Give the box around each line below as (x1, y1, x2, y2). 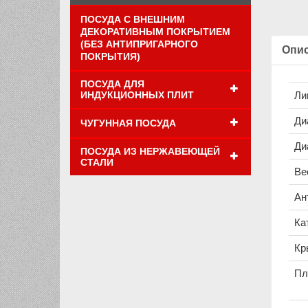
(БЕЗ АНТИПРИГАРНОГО (80, 38, 198, 49)
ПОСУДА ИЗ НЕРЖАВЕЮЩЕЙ (80, 145, 220, 157)
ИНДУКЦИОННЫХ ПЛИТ (80, 89, 194, 100)
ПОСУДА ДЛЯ (80, 78, 144, 89)
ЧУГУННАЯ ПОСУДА (80, 117, 176, 129)
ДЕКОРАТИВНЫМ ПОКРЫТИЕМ (80, 25, 230, 37)
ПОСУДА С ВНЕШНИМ (80, 13, 185, 25)
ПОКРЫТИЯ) (80, 50, 140, 62)
